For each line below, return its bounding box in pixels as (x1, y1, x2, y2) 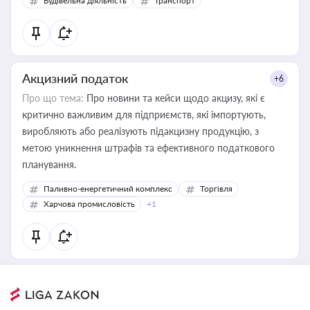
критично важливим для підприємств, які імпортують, (22, 109, 266, 120)
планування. (22, 158, 76, 170)
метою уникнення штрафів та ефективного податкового (22, 142, 275, 154)
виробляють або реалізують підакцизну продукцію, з (22, 125, 259, 137)
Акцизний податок (22, 71, 128, 86)
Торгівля (200, 183, 232, 194)
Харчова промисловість (44, 199, 135, 209)
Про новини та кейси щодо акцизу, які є (84, 92, 265, 104)
